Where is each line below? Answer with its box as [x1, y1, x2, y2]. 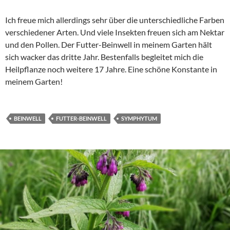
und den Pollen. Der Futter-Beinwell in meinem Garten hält [5, 40, 212, 50]
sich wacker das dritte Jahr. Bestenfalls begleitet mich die [5, 52, 203, 62]
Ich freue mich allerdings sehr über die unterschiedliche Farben [5, 15, 224, 25]
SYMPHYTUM [121, 115, 157, 122]
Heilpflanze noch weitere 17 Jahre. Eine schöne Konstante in [5, 64, 217, 74]
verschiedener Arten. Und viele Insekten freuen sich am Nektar [5, 27, 224, 37]
